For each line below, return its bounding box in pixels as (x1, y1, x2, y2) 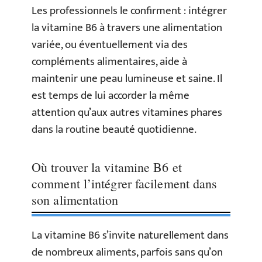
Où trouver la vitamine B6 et (32, 158, 182, 175)
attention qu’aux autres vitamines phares (32, 104, 222, 122)
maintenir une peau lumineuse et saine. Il (32, 70, 222, 88)
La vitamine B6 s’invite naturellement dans (32, 226, 229, 244)
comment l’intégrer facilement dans (32, 175, 218, 192)
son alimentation (32, 191, 119, 208)
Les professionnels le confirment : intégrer (32, 2, 227, 20)
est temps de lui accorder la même (32, 87, 189, 105)
